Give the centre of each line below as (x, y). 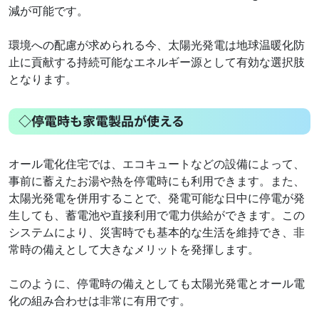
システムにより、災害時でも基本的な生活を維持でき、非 (157, 232)
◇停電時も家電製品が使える (103, 120)
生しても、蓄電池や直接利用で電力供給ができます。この (157, 215)
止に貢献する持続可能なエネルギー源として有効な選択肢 (157, 62)
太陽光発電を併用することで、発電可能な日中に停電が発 (157, 198)
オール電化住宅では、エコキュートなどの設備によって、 (157, 163)
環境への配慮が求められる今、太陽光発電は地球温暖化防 (157, 45)
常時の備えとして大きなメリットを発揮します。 (135, 249)
